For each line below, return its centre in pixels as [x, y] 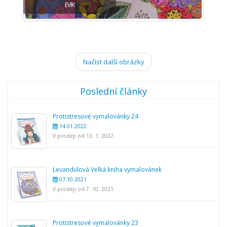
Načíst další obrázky [113, 62]
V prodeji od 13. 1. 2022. [84, 136]
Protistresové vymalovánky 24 [96, 116]
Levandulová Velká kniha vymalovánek [107, 169]
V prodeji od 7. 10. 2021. [84, 189]
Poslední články [113, 91]
